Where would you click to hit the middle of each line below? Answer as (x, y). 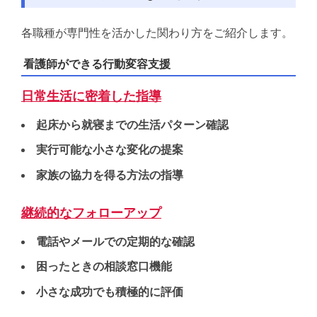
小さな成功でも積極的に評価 (109, 292)
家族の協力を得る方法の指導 (109, 175)
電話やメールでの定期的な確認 (115, 241)
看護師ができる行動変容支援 (97, 64)
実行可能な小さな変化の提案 (109, 150)
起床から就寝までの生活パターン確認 (132, 125)
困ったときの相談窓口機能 (104, 267)
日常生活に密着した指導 (91, 97)
